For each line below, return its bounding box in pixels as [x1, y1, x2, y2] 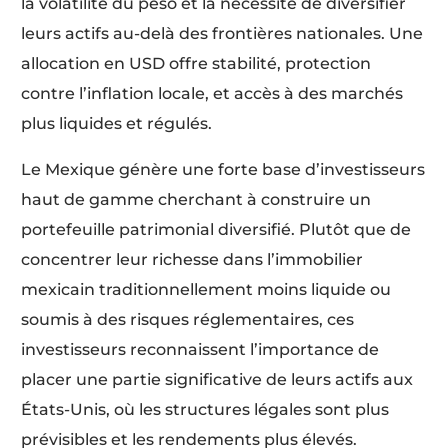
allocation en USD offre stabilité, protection [21, 53, 372, 73]
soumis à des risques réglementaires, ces [21, 309, 355, 329]
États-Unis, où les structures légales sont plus [21, 399, 390, 419]
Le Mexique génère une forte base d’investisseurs [21, 159, 426, 179]
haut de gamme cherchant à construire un [21, 189, 372, 209]
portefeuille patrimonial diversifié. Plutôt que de [21, 219, 412, 239]
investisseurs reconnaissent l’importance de [21, 339, 380, 359]
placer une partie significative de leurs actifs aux [21, 369, 414, 389]
